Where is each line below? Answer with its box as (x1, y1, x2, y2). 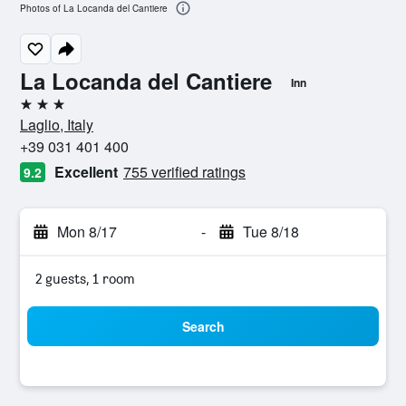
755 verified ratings (123, 161, 246, 182)
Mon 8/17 (57, 221, 117, 242)
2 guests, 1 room (35, 270, 135, 287)
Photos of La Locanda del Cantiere (20, 2, 168, 15)
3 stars (19, 102, 61, 120)
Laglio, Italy (20, 114, 93, 135)
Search (181, 317, 225, 335)
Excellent (54, 161, 118, 182)
